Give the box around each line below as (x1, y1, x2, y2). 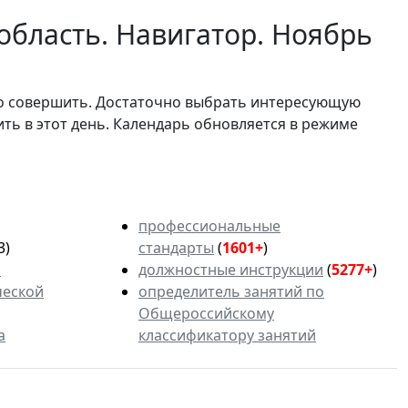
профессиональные (138, 216, 280, 237)
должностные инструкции (138, 260, 323, 280)
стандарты (138, 238, 214, 259)
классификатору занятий (138, 325, 316, 346)
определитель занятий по (138, 281, 324, 302)
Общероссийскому (138, 303, 274, 324)
